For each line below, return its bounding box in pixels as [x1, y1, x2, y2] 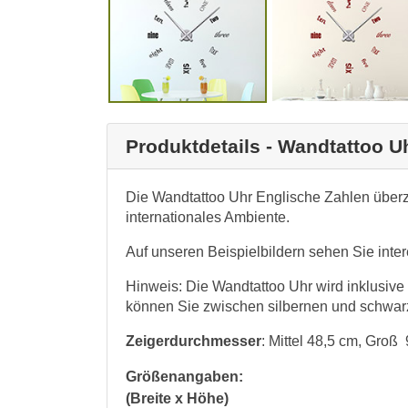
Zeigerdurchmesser [126, 332, 261, 349]
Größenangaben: [126, 368, 243, 384]
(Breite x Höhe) [126, 390, 229, 406]
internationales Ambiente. [126, 209, 290, 225]
